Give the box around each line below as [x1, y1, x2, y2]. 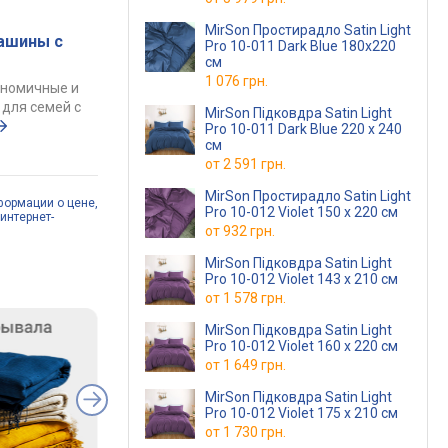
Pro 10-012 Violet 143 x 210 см [205, 271, 398, 287]
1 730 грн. [223, 424, 286, 440]
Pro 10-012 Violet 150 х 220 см [205, 204, 398, 220]
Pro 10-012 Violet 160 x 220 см [205, 338, 398, 354]
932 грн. [223, 223, 275, 239]
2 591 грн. [223, 156, 286, 172]
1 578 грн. [223, 290, 286, 306]
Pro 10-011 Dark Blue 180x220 [205, 38, 396, 54]
